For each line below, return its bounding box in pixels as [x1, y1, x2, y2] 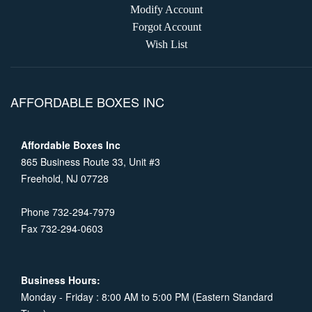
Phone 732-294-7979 [21, 205, 115, 219]
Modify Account [130, 3, 203, 15]
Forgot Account [132, 21, 201, 33]
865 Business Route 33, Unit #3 [21, 155, 160, 169]
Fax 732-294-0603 [21, 221, 103, 235]
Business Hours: [21, 273, 100, 287]
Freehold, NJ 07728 [21, 171, 109, 185]
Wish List [146, 38, 187, 50]
